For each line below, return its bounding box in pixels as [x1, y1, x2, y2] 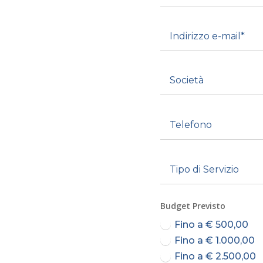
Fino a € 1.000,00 [174, 234, 255, 246]
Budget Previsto [160, 200, 225, 211]
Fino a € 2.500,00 [174, 250, 256, 262]
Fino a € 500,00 [174, 218, 248, 230]
